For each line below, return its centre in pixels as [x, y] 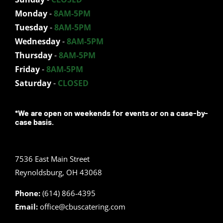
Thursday [33, 55]
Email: [26, 207]
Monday [31, 13]
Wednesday [37, 41]
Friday [27, 69]
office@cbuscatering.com [82, 207]
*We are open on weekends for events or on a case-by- [111, 113]
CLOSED [73, 83]
